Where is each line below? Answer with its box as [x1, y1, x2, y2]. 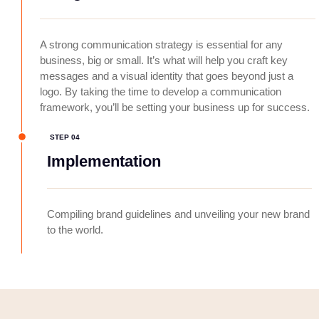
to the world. [47, 223, 103, 236]
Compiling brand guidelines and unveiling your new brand [47, 207, 310, 220]
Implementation [47, 152, 161, 170]
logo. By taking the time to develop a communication [40, 85, 281, 98]
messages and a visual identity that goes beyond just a [40, 70, 293, 83]
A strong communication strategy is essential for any [40, 38, 283, 51]
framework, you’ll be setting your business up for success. [40, 101, 310, 114]
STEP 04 [50, 132, 80, 141]
